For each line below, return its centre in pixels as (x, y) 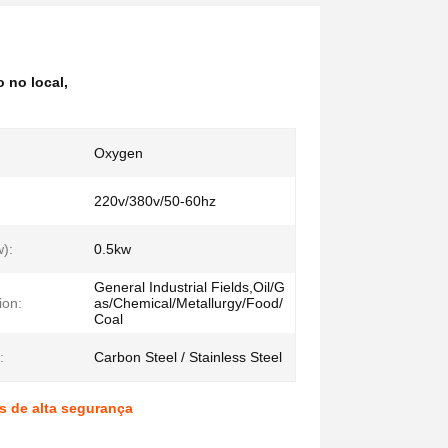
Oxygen (118, 153)
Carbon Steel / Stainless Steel (188, 357)
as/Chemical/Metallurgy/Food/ (188, 303)
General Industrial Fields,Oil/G (189, 287)
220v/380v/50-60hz (155, 201)
